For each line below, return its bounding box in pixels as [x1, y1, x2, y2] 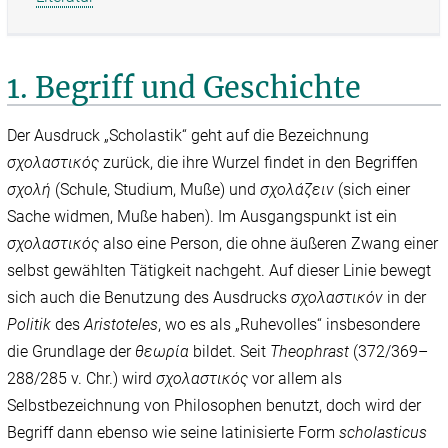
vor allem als [252, 369, 343, 389]
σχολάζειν [260, 180, 335, 200]
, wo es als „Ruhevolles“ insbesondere [158, 315, 421, 335]
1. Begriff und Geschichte [7, 70, 362, 107]
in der [387, 288, 427, 308]
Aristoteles [84, 315, 159, 335]
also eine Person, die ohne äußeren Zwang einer [103, 234, 439, 254]
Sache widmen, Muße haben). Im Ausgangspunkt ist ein [7, 207, 398, 227]
